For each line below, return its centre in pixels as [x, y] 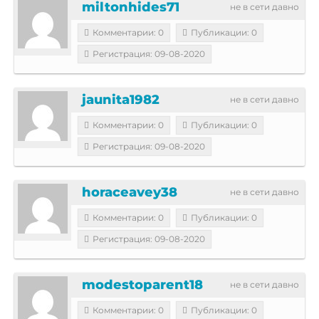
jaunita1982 [121, 99]
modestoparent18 [142, 284]
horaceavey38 [130, 192]
